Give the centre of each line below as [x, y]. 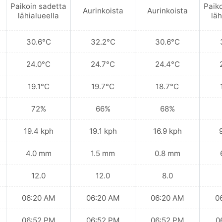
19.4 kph [38, 131]
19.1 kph [103, 131]
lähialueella [38, 15]
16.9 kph [167, 131]
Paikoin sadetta [38, 6]
